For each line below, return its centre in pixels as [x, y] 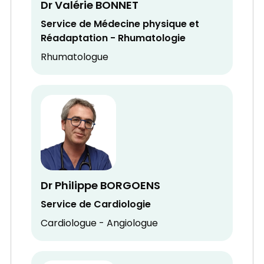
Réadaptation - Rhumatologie [113, 39]
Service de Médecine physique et [120, 25]
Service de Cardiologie [96, 205]
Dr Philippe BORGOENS [101, 186]
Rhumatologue [75, 58]
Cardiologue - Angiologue [100, 224]
